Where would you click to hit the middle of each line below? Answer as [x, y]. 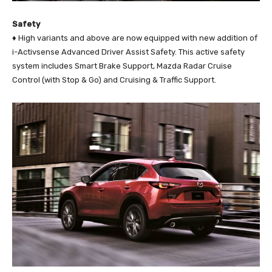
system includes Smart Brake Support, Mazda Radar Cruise [122, 66]
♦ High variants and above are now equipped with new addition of [135, 38]
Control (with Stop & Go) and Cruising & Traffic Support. [114, 80]
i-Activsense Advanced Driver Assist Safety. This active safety [128, 52]
